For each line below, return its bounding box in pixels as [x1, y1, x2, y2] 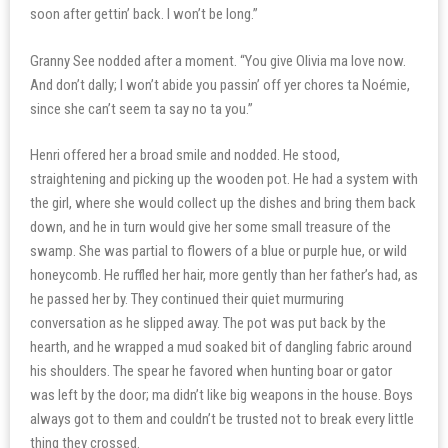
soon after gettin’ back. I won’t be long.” [30, 5, 258, 23]
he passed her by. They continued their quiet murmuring [30, 290, 344, 308]
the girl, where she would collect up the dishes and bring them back [30, 194, 416, 212]
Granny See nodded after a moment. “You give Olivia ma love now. [30, 51, 406, 70]
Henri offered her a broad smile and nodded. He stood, [30, 146, 340, 164]
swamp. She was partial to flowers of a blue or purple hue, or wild [30, 242, 407, 260]
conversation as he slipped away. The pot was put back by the [30, 314, 386, 332]
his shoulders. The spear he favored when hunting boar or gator [30, 362, 392, 380]
